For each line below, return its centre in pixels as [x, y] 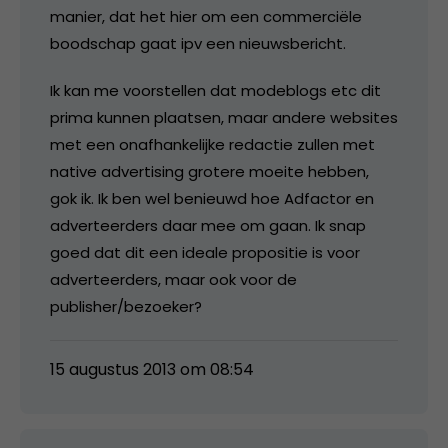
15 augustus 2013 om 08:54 [152, 369]
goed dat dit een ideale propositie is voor [205, 252]
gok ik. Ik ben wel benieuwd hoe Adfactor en [212, 198]
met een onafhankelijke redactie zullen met [212, 144]
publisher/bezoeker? [126, 306]
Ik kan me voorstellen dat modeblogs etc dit [215, 90]
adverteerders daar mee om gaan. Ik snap [208, 225]
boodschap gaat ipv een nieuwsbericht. [198, 43]
